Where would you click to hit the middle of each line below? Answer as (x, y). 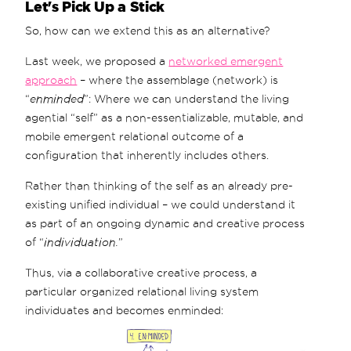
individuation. (81, 242)
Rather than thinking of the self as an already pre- (159, 185)
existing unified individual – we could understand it (161, 204)
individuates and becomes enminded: (125, 310)
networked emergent (226, 61)
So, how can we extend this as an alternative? (148, 30)
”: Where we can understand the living (187, 98)
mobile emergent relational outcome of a (135, 136)
